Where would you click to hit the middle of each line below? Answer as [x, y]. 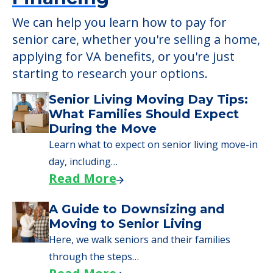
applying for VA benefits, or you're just [123, 57]
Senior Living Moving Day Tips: [148, 100]
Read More [83, 179]
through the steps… [94, 257]
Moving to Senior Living [125, 224]
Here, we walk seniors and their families [140, 240]
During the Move [103, 129]
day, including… [83, 162]
